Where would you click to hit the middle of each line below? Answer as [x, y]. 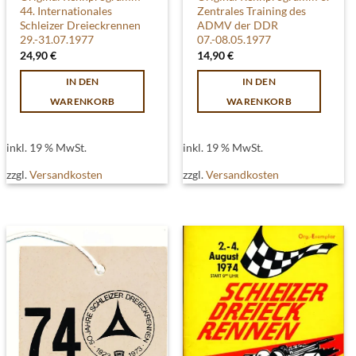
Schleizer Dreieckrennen [81, 25]
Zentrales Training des [251, 11]
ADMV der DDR [237, 25]
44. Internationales [66, 11]
